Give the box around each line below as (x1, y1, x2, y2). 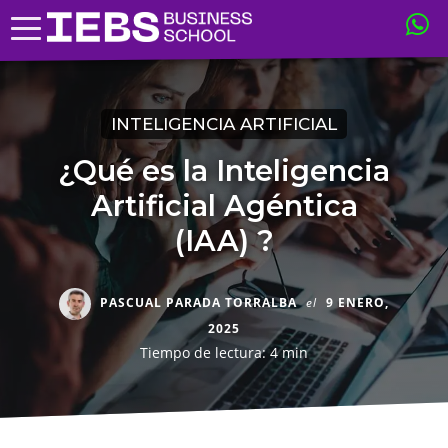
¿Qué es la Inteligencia (58, 153, 390, 188)
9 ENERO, (326, 294, 389, 312)
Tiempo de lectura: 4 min (140, 343, 308, 362)
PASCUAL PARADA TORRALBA (96, 294, 301, 312)
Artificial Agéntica (90, 188, 358, 223)
